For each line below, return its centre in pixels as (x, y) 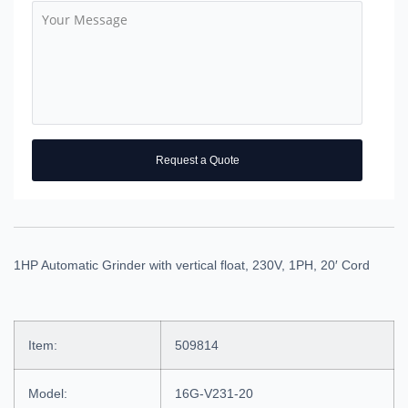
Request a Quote (197, 160)
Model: (48, 393)
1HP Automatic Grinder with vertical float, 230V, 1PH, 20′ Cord (192, 265)
